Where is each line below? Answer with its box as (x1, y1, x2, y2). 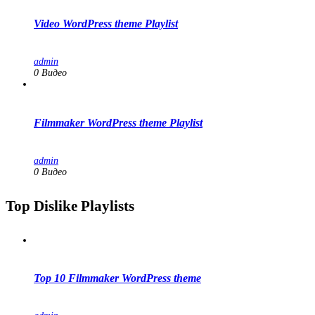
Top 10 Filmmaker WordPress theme (34, 272, 201, 285)
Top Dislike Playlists (6, 197, 134, 214)
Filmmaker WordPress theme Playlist (34, 116, 202, 129)
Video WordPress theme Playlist (34, 18, 178, 30)
